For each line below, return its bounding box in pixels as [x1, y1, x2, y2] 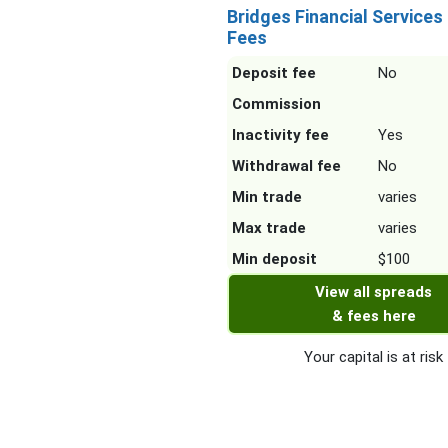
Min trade [232, 188, 302, 207]
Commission [232, 95, 321, 114]
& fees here [331, 307, 416, 326]
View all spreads [315, 283, 433, 302]
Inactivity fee [232, 126, 329, 145]
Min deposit [232, 250, 317, 269]
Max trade [232, 219, 306, 238]
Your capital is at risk [304, 348, 444, 367]
